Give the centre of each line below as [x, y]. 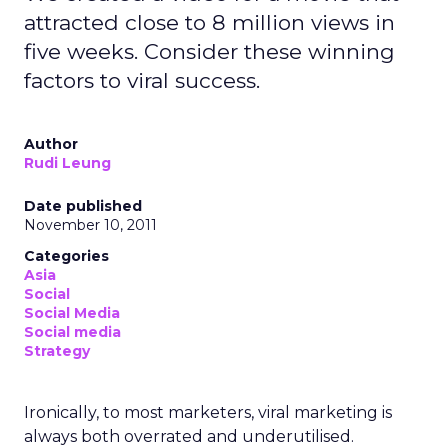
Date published [83, 206]
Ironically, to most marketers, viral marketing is [208, 412]
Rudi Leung [67, 163]
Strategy [57, 351]
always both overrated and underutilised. [189, 436]
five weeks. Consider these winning [209, 51]
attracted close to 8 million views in [209, 22]
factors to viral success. [142, 80]
